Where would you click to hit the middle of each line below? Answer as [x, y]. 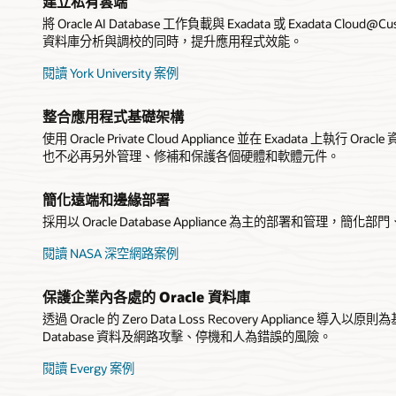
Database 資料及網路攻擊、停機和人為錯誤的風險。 [187, 337]
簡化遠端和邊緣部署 [106, 199]
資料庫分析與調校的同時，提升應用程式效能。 [172, 42]
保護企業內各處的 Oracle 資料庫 [146, 296]
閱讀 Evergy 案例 [88, 368]
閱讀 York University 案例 [110, 73]
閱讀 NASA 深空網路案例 [110, 253]
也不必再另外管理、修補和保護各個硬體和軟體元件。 [191, 156]
